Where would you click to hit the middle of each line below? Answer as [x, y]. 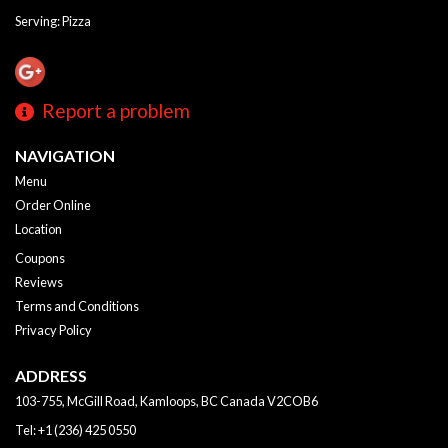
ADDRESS [51, 376]
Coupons [40, 258]
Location [38, 229]
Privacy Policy [53, 330]
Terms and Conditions [77, 306]
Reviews [39, 282]
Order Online [53, 205]
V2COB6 [292, 401]
